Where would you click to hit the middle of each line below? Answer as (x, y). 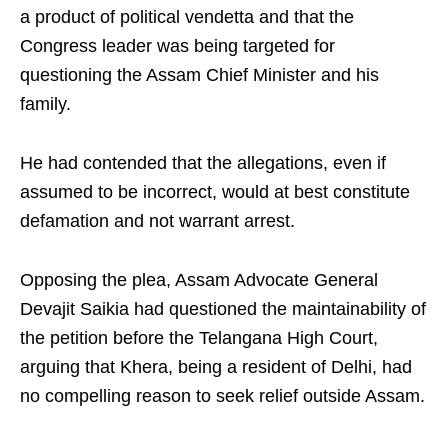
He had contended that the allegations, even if (203, 163)
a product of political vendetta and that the (187, 17)
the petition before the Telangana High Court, (199, 338)
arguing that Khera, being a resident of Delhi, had (216, 367)
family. (45, 104)
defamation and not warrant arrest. (157, 221)
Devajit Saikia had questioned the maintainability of (223, 309)
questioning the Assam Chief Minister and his (199, 75)
